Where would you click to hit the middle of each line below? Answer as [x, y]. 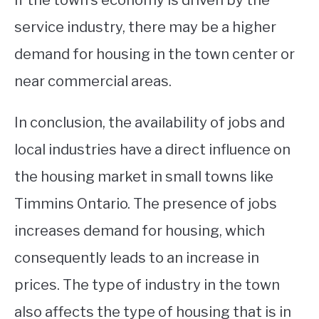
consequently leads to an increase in [137, 258]
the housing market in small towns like [144, 177]
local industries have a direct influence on [152, 150]
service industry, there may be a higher [145, 27]
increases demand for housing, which [140, 231]
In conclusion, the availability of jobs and [150, 123]
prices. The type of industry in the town [147, 285]
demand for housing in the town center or [155, 54]
